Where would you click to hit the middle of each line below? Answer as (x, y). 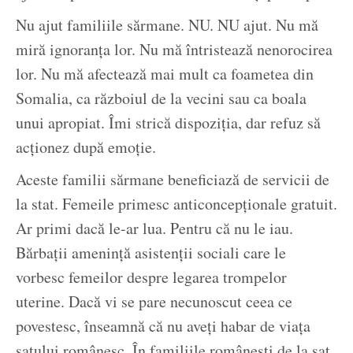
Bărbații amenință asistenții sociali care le (151, 253)
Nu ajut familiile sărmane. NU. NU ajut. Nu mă (167, 25)
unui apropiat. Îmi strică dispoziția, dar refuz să (168, 123)
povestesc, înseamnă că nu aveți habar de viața (163, 326)
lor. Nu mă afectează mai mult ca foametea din (165, 74)
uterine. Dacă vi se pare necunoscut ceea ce (154, 302)
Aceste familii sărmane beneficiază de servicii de (173, 180)
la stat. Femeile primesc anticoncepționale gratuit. (176, 204)
